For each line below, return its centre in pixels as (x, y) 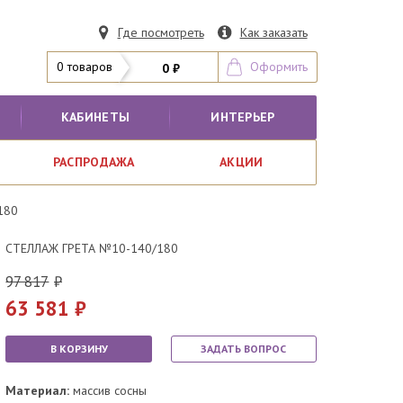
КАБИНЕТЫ (95, 117)
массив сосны (108, 391)
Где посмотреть (161, 32)
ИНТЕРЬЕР (243, 117)
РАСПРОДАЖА (94, 162)
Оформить (278, 67)
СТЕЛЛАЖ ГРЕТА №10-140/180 (92, 249)
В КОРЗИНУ (79, 349)
